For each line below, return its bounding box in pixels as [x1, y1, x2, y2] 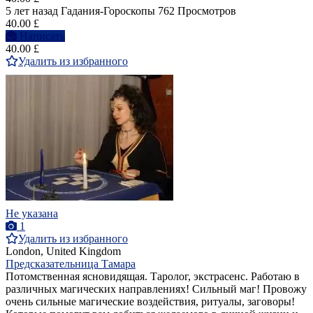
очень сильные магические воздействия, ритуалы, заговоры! [6, 296, 295, 308]
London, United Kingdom [6, 245, 121, 258]
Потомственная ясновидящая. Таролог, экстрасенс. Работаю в [6, 270, 300, 283]
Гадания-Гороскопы [61, 5, 155, 17]
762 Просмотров [158, 5, 236, 17]
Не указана [6, 208, 58, 220]
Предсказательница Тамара [6, 258, 136, 270]
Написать [20, 30, 65, 43]
